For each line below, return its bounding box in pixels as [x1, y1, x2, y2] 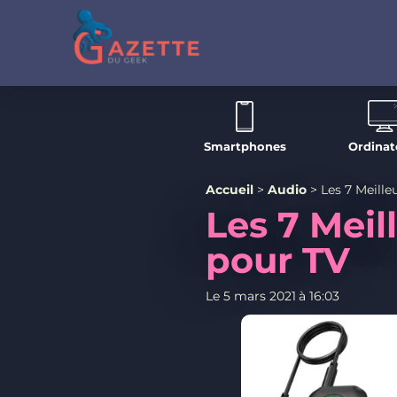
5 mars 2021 [223, 287, 296, 304]
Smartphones [203, 138, 286, 153]
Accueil [206, 182, 253, 197]
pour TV [206, 237, 350, 282]
